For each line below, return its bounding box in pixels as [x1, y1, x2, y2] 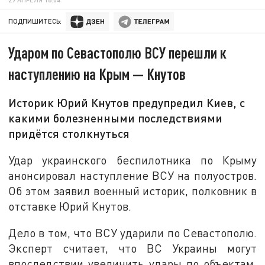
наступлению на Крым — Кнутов [8, 64, 186, 83]
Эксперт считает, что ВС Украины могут [8, 241, 257, 256]
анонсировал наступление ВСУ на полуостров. [8, 168, 257, 182]
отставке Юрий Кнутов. [8, 199, 132, 213]
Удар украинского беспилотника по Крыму [8, 153, 257, 167]
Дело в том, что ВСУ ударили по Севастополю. [8, 226, 257, 240]
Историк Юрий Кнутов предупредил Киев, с [8, 95, 245, 110]
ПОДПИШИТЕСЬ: [8, 17, 62, 25]
